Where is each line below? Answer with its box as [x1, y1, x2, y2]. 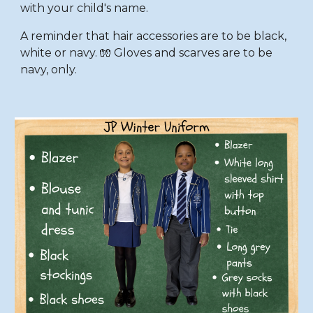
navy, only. [20, 63, 80, 76]
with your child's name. [20, 1, 152, 15]
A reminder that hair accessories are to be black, [20, 29, 287, 43]
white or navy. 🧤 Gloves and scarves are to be [20, 46, 273, 59]
